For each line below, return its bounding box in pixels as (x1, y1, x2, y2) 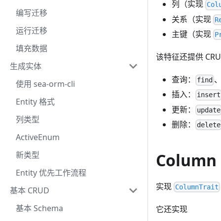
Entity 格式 (16, 96, 55, 107)
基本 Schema (16, 203, 63, 214)
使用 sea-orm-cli (16, 78, 75, 89)
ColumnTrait (175, 183, 219, 191)
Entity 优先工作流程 (16, 167, 86, 178)
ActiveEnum (16, 132, 60, 143)
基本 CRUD (10, 185, 49, 196)
